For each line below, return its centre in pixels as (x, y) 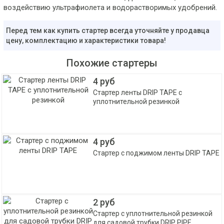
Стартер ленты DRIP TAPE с (138, 92)
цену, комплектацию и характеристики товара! (86, 40)
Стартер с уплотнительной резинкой (153, 213)
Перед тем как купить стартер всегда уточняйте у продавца (108, 30)
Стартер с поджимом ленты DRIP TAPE (156, 153)
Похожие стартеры (112, 63)
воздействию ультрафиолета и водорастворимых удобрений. (110, 7)
